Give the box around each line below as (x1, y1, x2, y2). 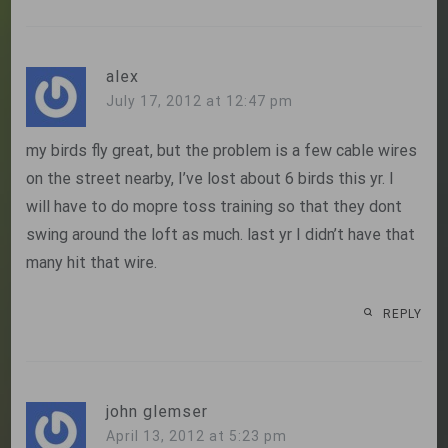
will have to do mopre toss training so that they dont (26, 196, 403, 216)
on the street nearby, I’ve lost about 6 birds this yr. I (26, 168, 395, 188)
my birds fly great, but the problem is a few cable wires (26, 140, 418, 160)
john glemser (106, 401, 209, 421)
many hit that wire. (26, 252, 158, 272)
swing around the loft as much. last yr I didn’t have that (26, 224, 416, 244)
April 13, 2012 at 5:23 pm (106, 427, 288, 444)
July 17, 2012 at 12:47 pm (106, 92, 294, 109)
